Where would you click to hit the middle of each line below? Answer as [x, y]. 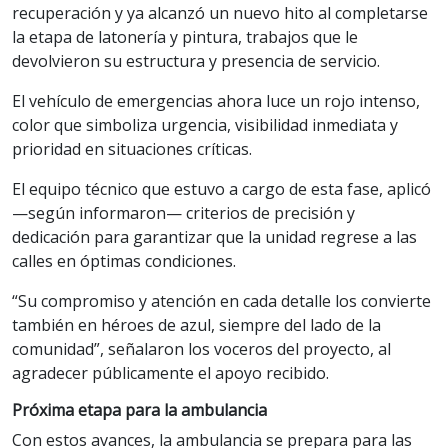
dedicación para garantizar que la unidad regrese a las [214, 236]
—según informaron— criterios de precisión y [183, 212]
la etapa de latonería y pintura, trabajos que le [185, 36]
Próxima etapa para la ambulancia [139, 409]
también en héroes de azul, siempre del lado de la [196, 324]
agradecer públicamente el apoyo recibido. [170, 372]
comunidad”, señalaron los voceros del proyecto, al [201, 348]
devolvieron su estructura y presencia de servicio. [196, 60]
